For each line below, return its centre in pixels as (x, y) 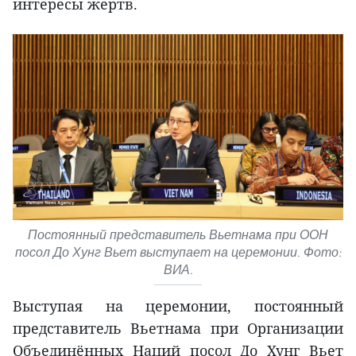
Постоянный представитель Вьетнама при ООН (178, 234)
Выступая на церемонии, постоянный (178, 306)
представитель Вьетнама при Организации (178, 328)
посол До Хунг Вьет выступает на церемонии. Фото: (178, 252)
